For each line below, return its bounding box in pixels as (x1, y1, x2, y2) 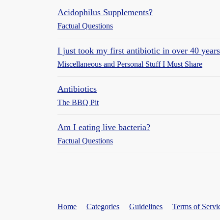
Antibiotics (57, 84, 97, 94)
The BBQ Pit (57, 98, 99, 107)
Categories (86, 202, 119, 211)
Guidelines (129, 202, 163, 211)
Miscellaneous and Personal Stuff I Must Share (57, 60, 202, 68)
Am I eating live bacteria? (57, 122, 150, 132)
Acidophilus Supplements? (57, 7, 153, 17)
